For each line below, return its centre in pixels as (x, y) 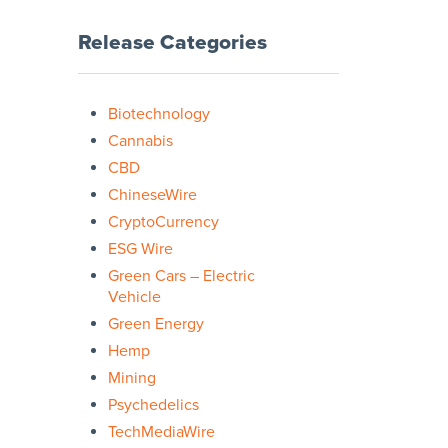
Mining (132, 377)
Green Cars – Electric (181, 275)
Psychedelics (153, 404)
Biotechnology (159, 113)
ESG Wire (140, 248)
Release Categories (172, 42)
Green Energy (156, 323)
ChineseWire (152, 194)
